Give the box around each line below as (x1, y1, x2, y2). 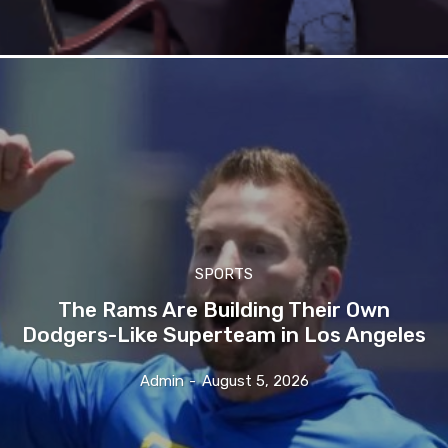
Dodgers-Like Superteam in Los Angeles (22, 321, 426, 347)
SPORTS (195, 264, 253, 283)
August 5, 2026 (201, 371, 309, 390)
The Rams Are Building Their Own (58, 296, 390, 322)
